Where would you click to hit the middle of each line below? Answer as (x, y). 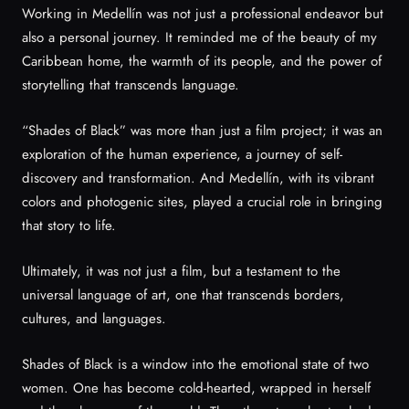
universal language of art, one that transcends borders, (183, 294)
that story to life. (69, 225)
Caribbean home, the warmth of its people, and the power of (202, 61)
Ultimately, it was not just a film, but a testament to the (181, 271)
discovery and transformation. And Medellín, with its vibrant (198, 178)
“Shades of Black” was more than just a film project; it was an (202, 130)
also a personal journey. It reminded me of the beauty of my (199, 37)
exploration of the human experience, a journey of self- (182, 154)
